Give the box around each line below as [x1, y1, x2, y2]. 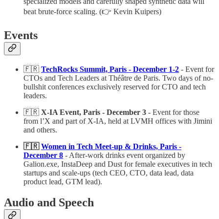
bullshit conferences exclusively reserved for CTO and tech [23, 83, 206, 91]
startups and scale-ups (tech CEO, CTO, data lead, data [23, 169, 194, 177]
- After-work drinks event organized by [63, 151, 185, 160]
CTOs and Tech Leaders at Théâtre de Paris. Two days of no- [23, 74, 213, 83]
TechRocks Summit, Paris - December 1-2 [41, 65, 179, 74]
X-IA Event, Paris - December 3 [39, 108, 146, 117]
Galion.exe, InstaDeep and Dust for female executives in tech [23, 160, 212, 169]
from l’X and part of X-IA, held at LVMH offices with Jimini [23, 117, 212, 126]
